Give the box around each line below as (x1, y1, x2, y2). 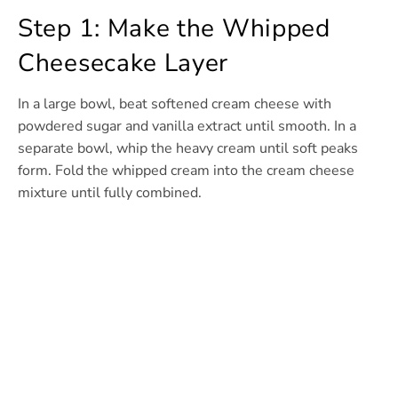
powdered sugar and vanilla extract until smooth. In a (18, 116, 356, 137)
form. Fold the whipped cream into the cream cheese (18, 161, 354, 181)
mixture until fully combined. (18, 183, 202, 203)
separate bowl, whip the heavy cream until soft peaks (18, 139, 358, 159)
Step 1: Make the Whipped (18, 12, 330, 46)
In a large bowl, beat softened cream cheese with (18, 94, 331, 115)
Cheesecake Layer (18, 46, 229, 81)
